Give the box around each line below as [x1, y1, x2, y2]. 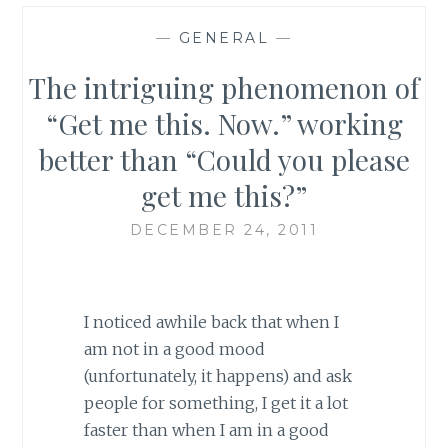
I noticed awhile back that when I [83, 312, 339, 333]
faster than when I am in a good [83, 420, 329, 441]
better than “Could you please [38, 140, 410, 178]
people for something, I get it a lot [83, 393, 348, 414]
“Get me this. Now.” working [45, 104, 403, 142]
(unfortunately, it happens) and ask [83, 366, 352, 387]
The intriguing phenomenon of [29, 68, 419, 106]
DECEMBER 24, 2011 [129, 220, 319, 239]
